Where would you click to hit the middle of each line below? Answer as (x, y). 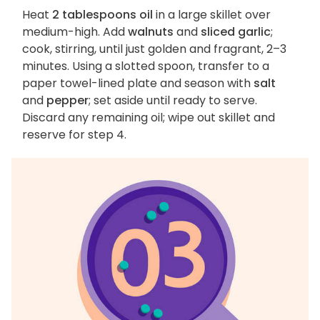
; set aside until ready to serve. (173, 101)
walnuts (151, 32)
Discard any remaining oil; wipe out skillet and (149, 118)
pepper (67, 101)
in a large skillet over (212, 15)
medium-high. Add (75, 32)
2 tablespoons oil (102, 15)
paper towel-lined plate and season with (138, 84)
